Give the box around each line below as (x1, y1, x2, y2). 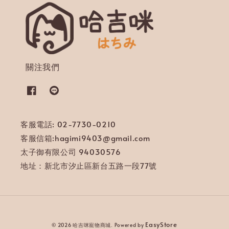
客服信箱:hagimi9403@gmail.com (20, 132, 150, 144)
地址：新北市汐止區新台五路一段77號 (20, 160, 157, 171)
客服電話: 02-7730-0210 (20, 119, 116, 130)
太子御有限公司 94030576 (20, 146, 121, 157)
